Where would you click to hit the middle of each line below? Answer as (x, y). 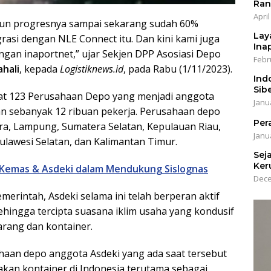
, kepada (40, 69)
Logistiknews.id (92, 69)
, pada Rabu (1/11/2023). (178, 69)
